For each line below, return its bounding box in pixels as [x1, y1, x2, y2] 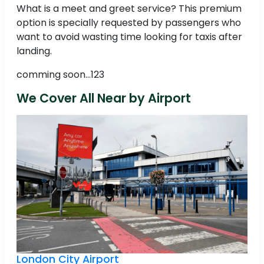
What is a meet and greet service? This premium [16, 2, 242, 16]
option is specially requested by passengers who [16, 16, 241, 30]
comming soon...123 [16, 68, 104, 82]
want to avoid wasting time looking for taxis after [16, 30, 242, 44]
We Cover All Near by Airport [16, 90, 191, 107]
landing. [16, 44, 52, 58]
